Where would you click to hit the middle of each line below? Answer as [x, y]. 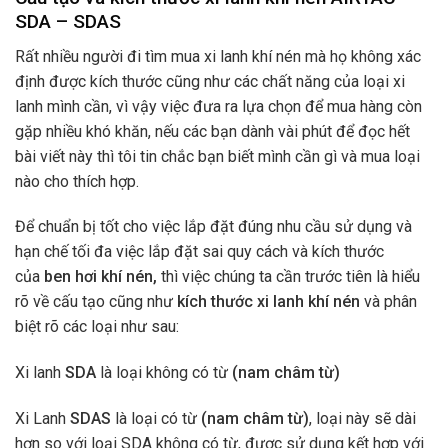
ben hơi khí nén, [102, 277]
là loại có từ [156, 418]
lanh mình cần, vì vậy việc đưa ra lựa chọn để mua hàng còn [218, 106]
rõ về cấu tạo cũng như [96, 302]
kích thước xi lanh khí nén [270, 302]
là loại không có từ [164, 373]
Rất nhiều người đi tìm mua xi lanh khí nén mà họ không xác [218, 56]
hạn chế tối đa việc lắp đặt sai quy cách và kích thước [199, 252]
